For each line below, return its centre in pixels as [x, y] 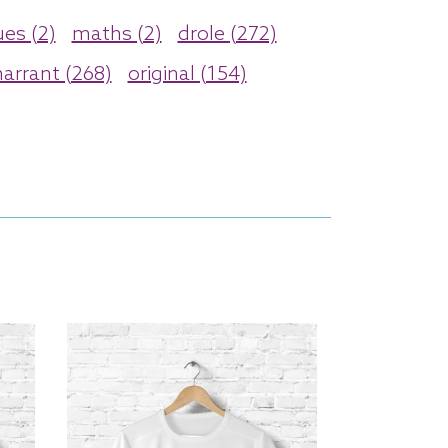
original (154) [187, 75]
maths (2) [116, 35]
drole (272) [227, 35]
